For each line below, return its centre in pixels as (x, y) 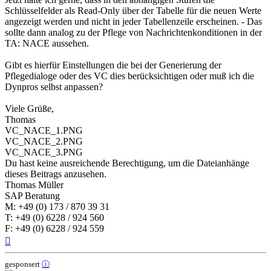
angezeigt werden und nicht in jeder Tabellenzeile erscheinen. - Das (133, 21)
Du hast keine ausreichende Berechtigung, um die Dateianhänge (127, 163)
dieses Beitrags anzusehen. (56, 174)
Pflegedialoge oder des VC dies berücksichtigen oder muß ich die (129, 76)
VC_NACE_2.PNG (44, 141)
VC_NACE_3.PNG (44, 152)
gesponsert (23, 264)
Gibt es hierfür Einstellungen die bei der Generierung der (113, 65)
